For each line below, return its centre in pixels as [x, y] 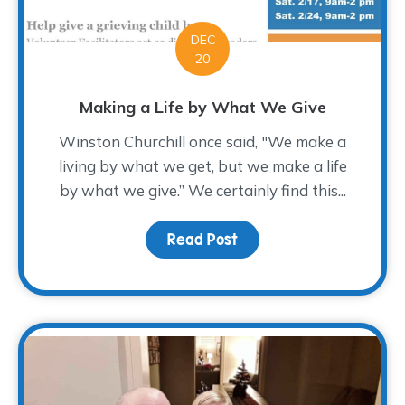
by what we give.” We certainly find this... [202, 191]
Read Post [202, 240]
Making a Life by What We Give [202, 108]
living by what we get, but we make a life [202, 166]
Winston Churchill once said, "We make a [202, 142]
